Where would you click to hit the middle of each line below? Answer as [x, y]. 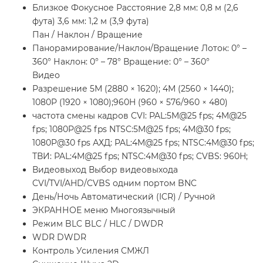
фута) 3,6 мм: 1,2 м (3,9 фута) [91, 21]
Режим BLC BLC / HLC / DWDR [98, 224]
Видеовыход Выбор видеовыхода [105, 170]
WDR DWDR [59, 237]
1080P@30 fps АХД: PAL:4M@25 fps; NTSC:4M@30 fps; [143, 143]
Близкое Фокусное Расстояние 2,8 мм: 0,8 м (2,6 [135, 8]
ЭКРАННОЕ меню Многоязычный [104, 210]
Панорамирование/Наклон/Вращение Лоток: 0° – [139, 48]
